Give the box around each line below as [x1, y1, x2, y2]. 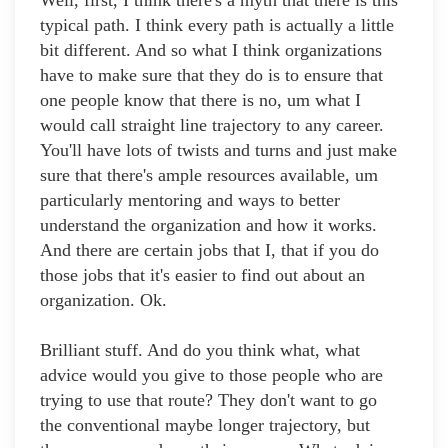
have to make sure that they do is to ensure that [40, 65, 383, 86]
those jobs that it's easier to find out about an [40, 265, 365, 286]
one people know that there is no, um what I [40, 90, 361, 111]
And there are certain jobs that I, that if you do [40, 240, 379, 261]
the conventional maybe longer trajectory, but [40, 415, 370, 436]
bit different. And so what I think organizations [40, 40, 382, 61]
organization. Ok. [40, 290, 167, 311]
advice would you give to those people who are [40, 365, 383, 386]
